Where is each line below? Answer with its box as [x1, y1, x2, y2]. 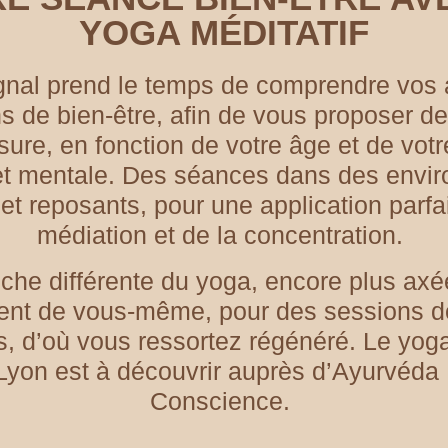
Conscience [150, 387, 284, 415]
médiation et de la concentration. [37, 221, 411, 249]
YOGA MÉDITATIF [78, 13, 369, 52]
